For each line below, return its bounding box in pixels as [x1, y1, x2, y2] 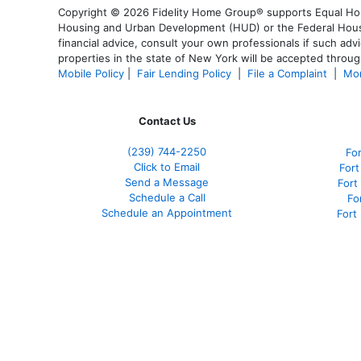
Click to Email [134, 160, 200, 174]
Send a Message [125, 176, 209, 189]
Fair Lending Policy [137, 67, 231, 81]
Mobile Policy [58, 67, 124, 81]
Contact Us [138, 114, 196, 128]
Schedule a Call [128, 191, 205, 205]
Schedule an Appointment [102, 206, 232, 220]
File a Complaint [247, 67, 330, 81]
